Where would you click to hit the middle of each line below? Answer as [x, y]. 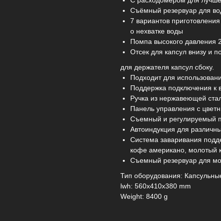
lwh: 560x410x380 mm [156, 186]
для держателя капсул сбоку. [167, 67]
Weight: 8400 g [144, 197]
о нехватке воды [157, 31]
